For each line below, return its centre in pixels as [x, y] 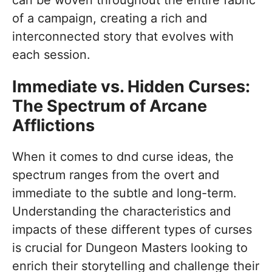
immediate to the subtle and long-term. [124, 193]
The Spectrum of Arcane [110, 106]
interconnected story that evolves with [123, 36]
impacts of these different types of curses [132, 229]
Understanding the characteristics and [121, 211]
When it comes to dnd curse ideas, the [123, 156]
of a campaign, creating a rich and [110, 18]
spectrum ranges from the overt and [116, 175]
